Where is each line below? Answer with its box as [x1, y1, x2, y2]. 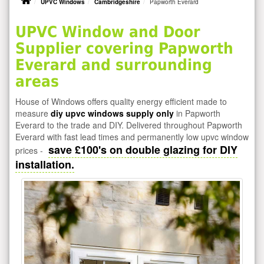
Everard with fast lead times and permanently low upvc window [15, 130, 249, 143]
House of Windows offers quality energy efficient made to [15, 95, 227, 107]
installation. [15, 156, 74, 172]
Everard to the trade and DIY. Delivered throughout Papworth [15, 118, 242, 131]
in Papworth [174, 107, 220, 119]
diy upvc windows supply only [51, 107, 174, 119]
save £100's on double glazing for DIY [48, 141, 237, 157]
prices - [15, 144, 45, 156]
